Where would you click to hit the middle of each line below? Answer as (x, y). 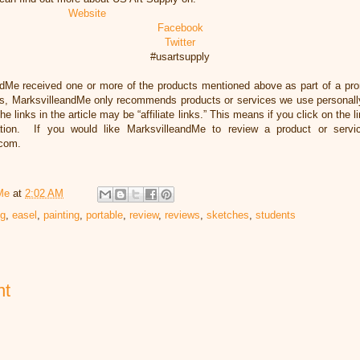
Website (87, 13)
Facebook (180, 27)
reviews (182, 215)
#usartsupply (180, 56)
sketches (228, 215)
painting (61, 215)
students (276, 215)
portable (104, 215)
